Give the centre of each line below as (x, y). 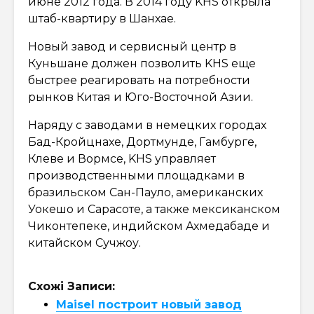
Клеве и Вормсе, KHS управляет (122, 158)
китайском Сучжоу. (84, 243)
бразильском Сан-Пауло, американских (145, 192)
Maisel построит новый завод (149, 304)
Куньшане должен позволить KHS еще (142, 63)
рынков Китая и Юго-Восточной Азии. (141, 97)
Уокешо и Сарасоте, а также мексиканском (154, 209)
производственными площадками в (136, 175)
